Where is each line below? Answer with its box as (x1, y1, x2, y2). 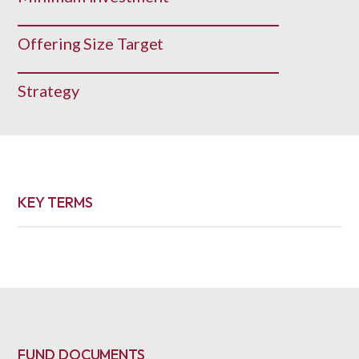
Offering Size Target (18, 34, 164, 53)
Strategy (18, 81, 79, 100)
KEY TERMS (18, 193, 93, 212)
